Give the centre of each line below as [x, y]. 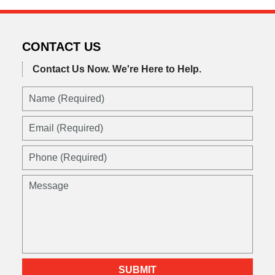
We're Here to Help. [157, 69]
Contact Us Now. [71, 69]
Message [41, 182]
